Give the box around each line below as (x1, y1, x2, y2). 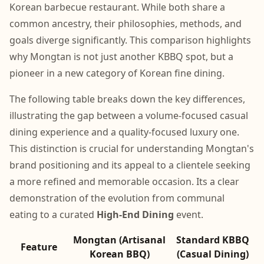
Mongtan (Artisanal (73, 233, 166, 246)
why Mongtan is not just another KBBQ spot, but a (9, 50, 233, 63)
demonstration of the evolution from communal (9, 192, 225, 204)
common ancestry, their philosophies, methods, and (9, 17, 242, 30)
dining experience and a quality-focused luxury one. (9, 126, 239, 138)
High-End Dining (97, 208, 174, 221)
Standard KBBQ (176, 233, 249, 246)
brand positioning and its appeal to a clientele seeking (9, 159, 250, 171)
